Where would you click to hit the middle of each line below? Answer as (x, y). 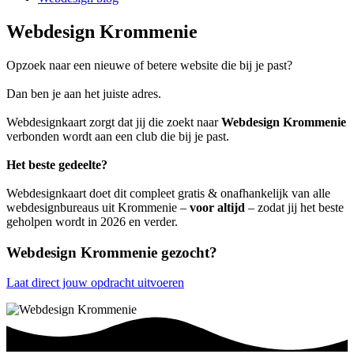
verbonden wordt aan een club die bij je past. (118, 136)
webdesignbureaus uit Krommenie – (98, 207)
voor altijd (217, 207)
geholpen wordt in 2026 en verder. (92, 221)
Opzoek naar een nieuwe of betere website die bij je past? (149, 65)
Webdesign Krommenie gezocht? (112, 252)
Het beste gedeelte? (57, 164)
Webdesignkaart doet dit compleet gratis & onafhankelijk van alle (168, 193)
